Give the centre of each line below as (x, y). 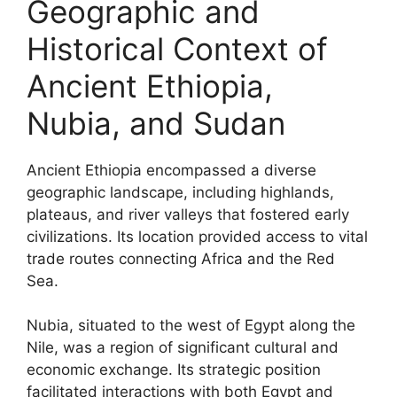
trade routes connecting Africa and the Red (181, 258)
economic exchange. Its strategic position (174, 370)
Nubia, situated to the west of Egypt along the (191, 325)
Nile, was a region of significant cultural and (183, 347)
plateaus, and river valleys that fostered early (188, 214)
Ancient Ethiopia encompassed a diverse (171, 170)
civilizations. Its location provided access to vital (197, 236)
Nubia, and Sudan (156, 123)
